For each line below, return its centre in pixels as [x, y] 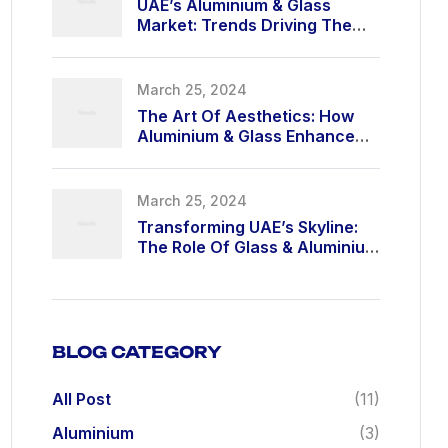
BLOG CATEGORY [137, 352]
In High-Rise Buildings [222, 266]
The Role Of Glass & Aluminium [258, 246]
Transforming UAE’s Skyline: [247, 226]
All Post [81, 399]
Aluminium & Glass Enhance [246, 135]
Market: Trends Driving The [244, 24]
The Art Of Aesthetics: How [245, 115]
